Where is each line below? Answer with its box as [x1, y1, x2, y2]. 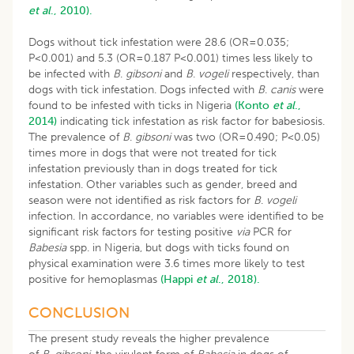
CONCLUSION [28, 303, 130, 322]
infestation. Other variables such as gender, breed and [28, 177, 297, 191]
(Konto [235, 98, 273, 112]
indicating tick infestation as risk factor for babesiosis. [57, 114, 325, 128]
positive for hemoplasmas [28, 272, 160, 286]
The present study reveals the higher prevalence [28, 331, 269, 345]
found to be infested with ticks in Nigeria [28, 98, 235, 112]
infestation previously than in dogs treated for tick [28, 161, 277, 175]
